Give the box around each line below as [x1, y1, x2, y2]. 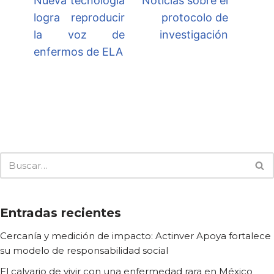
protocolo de [161, 11, 228, 24]
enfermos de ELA [34, 45, 123, 59]
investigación [160, 28, 228, 42]
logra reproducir [34, 11, 125, 24]
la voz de [34, 28, 125, 42]
